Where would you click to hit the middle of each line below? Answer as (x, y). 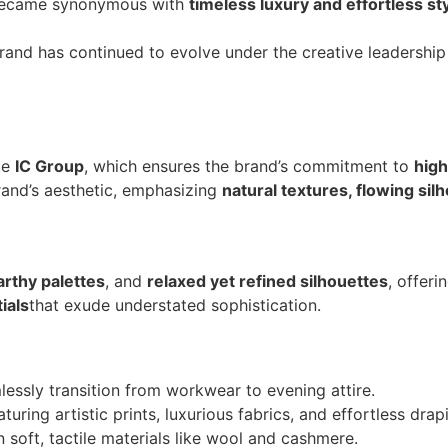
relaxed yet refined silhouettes (267, 280)
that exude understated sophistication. (175, 304)
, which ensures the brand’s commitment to (249, 166)
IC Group (49, 166)
